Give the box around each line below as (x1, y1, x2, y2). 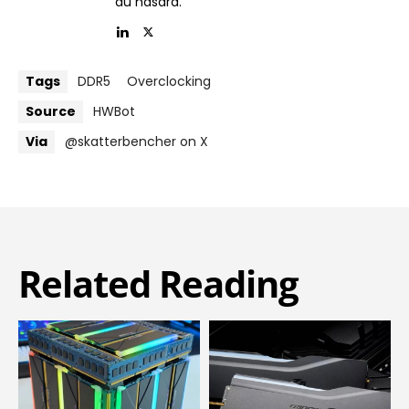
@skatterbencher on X (65, 132, 208, 152)
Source (26, 102, 76, 121)
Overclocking (127, 72, 211, 91)
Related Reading (18, 258, 299, 309)
